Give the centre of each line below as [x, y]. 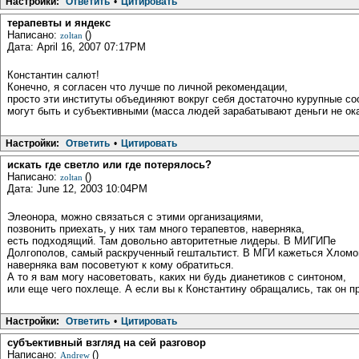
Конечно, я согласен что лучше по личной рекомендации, [147, 87]
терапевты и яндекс [59, 22]
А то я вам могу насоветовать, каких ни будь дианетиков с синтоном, [177, 276]
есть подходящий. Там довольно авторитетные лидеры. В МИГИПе [171, 240]
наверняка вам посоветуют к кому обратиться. [121, 264]
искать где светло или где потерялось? [109, 164]
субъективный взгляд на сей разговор [107, 342]
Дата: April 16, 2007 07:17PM [77, 46]
